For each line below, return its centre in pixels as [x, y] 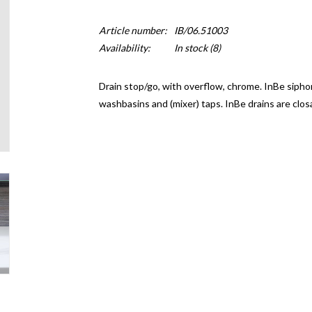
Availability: [124, 48]
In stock [190, 48]
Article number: [133, 30]
